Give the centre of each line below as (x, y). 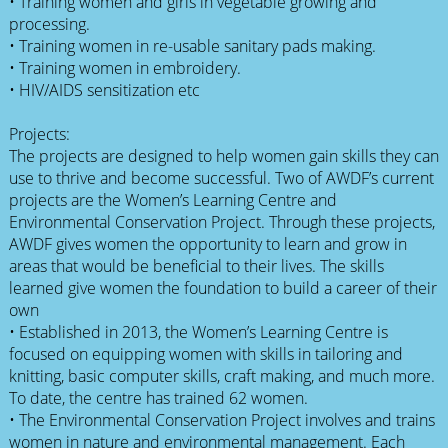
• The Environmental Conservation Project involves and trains (221, 419)
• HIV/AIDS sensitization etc (104, 89)
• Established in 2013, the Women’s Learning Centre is (198, 331)
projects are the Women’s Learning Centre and (172, 199)
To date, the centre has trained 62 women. (160, 397)
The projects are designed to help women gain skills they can (223, 155)
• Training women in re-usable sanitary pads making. (192, 45)
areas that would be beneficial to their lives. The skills (196, 265)
